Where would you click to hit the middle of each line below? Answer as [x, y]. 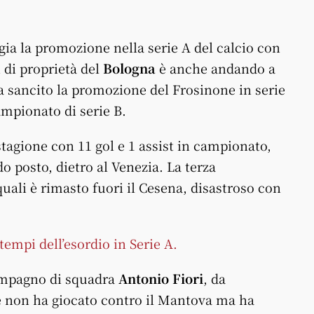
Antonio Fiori [161, 278]
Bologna [129, 68]
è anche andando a [216, 68]
